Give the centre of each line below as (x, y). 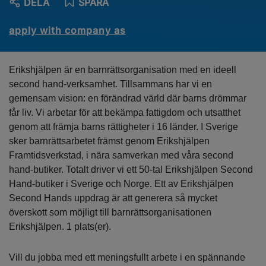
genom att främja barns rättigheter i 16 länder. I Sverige (123, 127)
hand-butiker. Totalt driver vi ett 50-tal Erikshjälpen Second (131, 170)
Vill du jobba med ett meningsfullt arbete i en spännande (127, 258)
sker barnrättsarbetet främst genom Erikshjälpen (109, 141)
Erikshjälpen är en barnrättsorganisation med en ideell (123, 70)
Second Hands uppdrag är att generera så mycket (113, 198)
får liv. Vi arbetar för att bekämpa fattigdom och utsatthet (125, 113)
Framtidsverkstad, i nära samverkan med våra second (121, 156)
